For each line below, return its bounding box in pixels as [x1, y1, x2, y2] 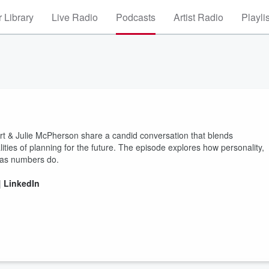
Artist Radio [174, 10, 223, 24]
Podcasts [116, 10, 156, 24]
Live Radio [52, 10, 98, 24]
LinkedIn [4, 177, 40, 189]
